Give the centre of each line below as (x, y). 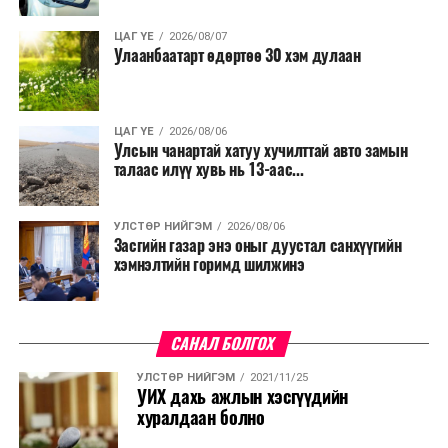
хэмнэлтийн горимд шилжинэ (209, 264)
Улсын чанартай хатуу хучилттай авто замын (260, 150)
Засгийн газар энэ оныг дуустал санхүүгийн (257, 245)
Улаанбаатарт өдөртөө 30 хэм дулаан (237, 55)
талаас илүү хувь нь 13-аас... (208, 169)
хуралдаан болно (200, 417)
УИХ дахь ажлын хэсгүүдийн (242, 396)
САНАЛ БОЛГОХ (224, 343)
